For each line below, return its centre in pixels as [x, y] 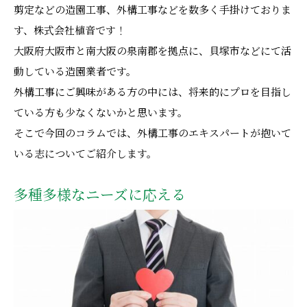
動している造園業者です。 [75, 72]
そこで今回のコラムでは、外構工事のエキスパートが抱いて [152, 134]
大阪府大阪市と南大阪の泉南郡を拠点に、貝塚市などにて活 [152, 51]
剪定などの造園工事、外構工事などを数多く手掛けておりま [152, 10]
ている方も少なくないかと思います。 [101, 113]
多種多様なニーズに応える [100, 195]
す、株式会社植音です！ [70, 31]
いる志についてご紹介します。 [85, 154]
